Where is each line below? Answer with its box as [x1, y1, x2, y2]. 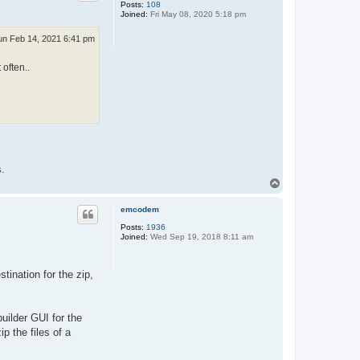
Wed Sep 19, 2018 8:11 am [148, 231, 253, 241]
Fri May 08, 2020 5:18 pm [148, 9, 246, 18]
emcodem [121, 204, 159, 214]
